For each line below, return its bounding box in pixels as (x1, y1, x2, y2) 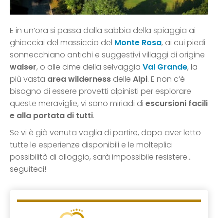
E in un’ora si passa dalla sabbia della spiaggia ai (10, 25, 196, 36)
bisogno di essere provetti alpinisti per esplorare (10, 86, 191, 97)
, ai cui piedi (162, 37, 205, 49)
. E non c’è (147, 73, 185, 85)
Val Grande (143, 61, 187, 73)
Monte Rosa (114, 37, 162, 49)
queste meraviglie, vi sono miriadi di (10, 98, 145, 109)
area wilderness (47, 73, 111, 85)
